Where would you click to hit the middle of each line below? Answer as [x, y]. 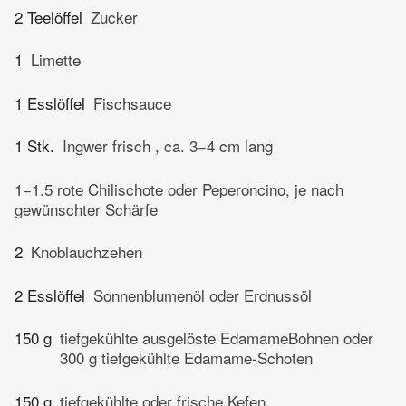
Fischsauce [132, 102]
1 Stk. [34, 146]
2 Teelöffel [48, 16]
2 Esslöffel [50, 295]
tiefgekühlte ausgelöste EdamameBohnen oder [217, 338]
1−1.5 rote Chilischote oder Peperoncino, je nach [179, 188]
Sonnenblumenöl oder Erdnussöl [203, 295]
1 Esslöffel [50, 102]
